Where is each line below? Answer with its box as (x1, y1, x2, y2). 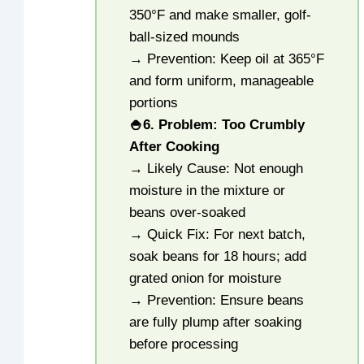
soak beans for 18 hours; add (129, 249, 307, 265)
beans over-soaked (129, 205, 246, 221)
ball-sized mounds (129, 29, 240, 45)
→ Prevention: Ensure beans (129, 292, 305, 309)
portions (129, 95, 179, 111)
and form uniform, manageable (129, 73, 314, 89)
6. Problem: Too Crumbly (143, 117, 305, 133)
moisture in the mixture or (129, 183, 286, 199)
